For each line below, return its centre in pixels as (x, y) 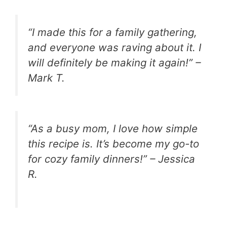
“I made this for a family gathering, (112, 32)
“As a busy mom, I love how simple (113, 129)
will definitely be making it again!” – (114, 62)
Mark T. (46, 78)
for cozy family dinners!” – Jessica (111, 159)
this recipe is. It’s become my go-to (113, 144)
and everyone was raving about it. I (115, 47)
